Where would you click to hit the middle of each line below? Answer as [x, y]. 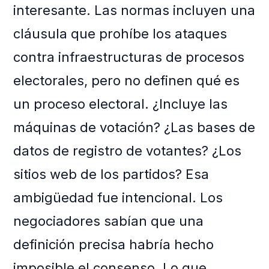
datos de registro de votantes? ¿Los [128, 151]
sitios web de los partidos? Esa [111, 174]
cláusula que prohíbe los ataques [120, 34]
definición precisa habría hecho [114, 245]
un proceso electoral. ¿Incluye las [121, 104]
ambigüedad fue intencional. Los [118, 198]
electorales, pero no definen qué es [127, 81]
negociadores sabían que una [109, 221]
